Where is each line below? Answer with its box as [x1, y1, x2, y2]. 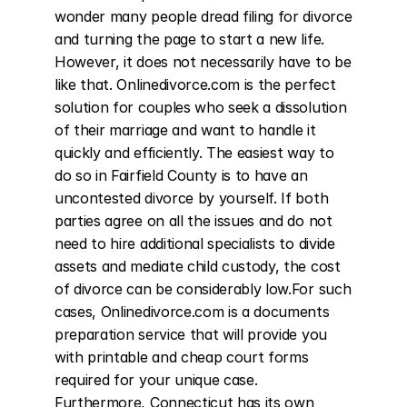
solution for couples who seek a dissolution [55, 98, 347, 116]
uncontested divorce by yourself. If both [55, 189, 329, 207]
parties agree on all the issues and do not [55, 212, 333, 230]
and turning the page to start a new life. [55, 30, 324, 48]
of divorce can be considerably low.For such [55, 280, 352, 298]
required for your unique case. [55, 371, 258, 389]
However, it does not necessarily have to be [55, 53, 352, 71]
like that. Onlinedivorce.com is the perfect [55, 75, 336, 94]
